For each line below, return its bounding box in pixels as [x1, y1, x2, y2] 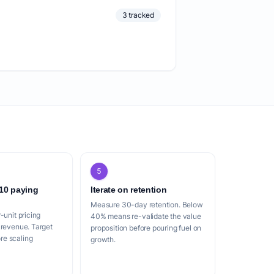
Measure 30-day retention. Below [91, 200, 203, 209]
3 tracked [122, 10, 154, 20]
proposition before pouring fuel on [91, 223, 202, 232]
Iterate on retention [91, 185, 167, 194]
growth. [91, 235, 116, 244]
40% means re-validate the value [91, 212, 201, 221]
